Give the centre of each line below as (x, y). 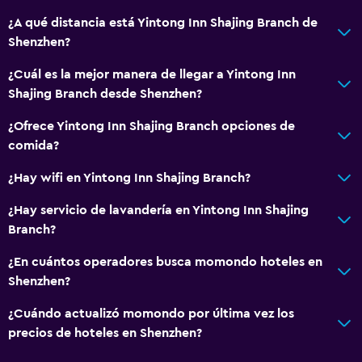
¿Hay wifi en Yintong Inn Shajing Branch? (129, 178)
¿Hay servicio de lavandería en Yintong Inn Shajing (158, 210)
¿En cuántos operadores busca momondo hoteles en (165, 262)
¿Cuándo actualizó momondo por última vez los (151, 314)
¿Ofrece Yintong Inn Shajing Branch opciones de (152, 126)
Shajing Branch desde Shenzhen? (105, 94)
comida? (34, 146)
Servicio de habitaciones (81, 13)
